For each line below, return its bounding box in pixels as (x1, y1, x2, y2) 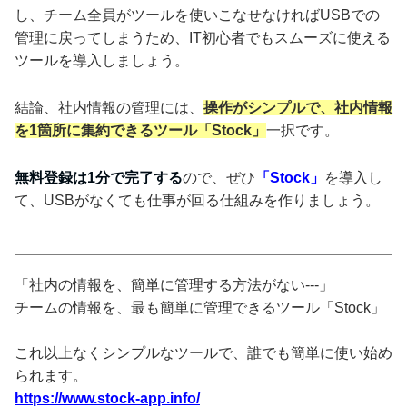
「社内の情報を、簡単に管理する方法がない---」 (15, 276, 333, 293)
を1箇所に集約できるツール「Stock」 (15, 122, 266, 138)
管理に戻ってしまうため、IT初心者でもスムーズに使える (15, 29, 391, 45)
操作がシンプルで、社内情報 (203, 99, 392, 115)
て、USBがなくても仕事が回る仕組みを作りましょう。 (15, 192, 380, 208)
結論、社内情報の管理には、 (15, 99, 203, 115)
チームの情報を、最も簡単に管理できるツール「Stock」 (15, 299, 385, 315)
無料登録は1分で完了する (15, 169, 183, 185)
